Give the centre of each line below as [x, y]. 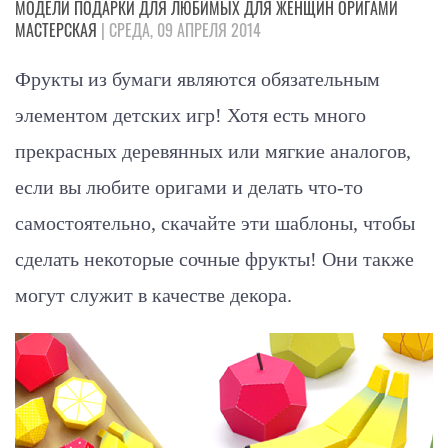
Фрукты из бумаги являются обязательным [197, 79]
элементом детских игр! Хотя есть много [190, 115]
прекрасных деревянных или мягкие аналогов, [213, 151]
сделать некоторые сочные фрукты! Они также [214, 259]
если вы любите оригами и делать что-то [189, 187]
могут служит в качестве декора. [153, 295]
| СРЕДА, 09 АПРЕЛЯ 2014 [179, 30]
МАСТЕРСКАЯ [56, 30]
